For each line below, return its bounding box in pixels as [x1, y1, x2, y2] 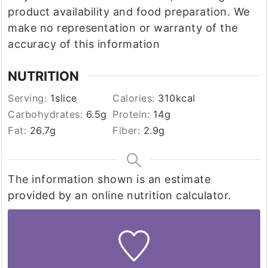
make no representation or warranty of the [8, 21, 238, 34]
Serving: [8, 92, 50, 105]
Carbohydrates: [8, 108, 86, 121]
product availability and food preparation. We [8, 5, 250, 18]
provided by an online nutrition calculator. [8, 189, 232, 202]
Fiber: [112, 124, 144, 137]
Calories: [112, 92, 159, 105]
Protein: [112, 108, 153, 121]
